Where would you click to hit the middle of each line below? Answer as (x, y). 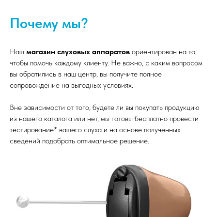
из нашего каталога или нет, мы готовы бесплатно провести (104, 118)
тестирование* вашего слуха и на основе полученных (95, 130)
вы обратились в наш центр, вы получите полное (86, 74)
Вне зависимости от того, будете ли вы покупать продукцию (105, 107)
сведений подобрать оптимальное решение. (79, 141)
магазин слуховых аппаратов (78, 52)
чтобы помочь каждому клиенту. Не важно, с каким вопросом (106, 63)
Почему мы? (49, 23)
